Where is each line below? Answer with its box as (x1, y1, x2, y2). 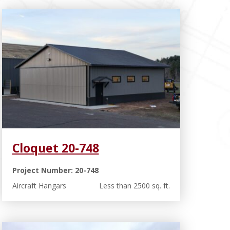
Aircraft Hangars (12, 180, 66, 190)
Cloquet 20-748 (12, 139, 99, 156)
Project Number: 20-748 (12, 165, 99, 175)
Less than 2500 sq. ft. (99, 180, 170, 190)
